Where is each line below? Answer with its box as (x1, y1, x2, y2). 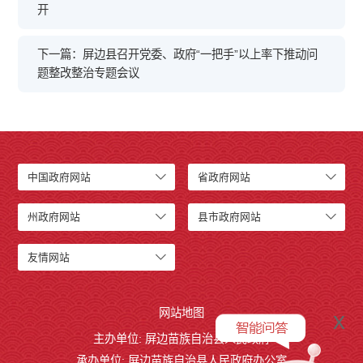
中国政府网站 (28, 170, 92, 183)
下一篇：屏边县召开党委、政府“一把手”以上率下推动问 (37, 47, 318, 61)
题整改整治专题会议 (37, 66, 140, 79)
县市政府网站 (198, 211, 262, 224)
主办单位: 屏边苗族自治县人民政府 (93, 332, 270, 346)
